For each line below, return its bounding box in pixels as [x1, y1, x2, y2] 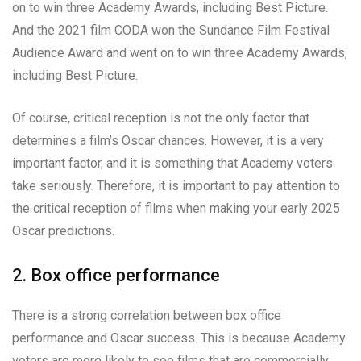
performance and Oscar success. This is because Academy [12, 330, 346, 346]
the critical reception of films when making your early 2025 [12, 201, 340, 217]
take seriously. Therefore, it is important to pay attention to [12, 178, 340, 194]
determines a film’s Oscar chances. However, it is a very [12, 133, 324, 149]
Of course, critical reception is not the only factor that [12, 110, 309, 127]
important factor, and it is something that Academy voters [12, 156, 333, 172]
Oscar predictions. [12, 223, 114, 239]
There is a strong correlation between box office [12, 308, 281, 324]
